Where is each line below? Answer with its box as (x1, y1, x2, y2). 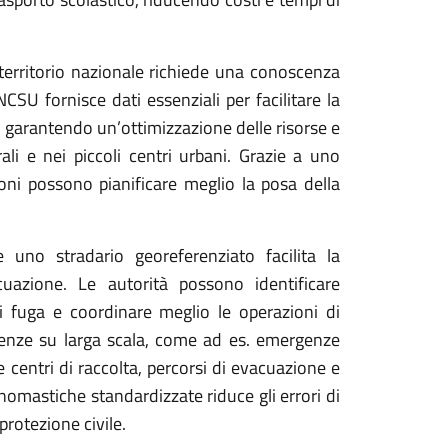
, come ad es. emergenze (144, 326, 341, 353)
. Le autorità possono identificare (63, 270, 341, 297)
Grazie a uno (238, 142, 340, 169)
